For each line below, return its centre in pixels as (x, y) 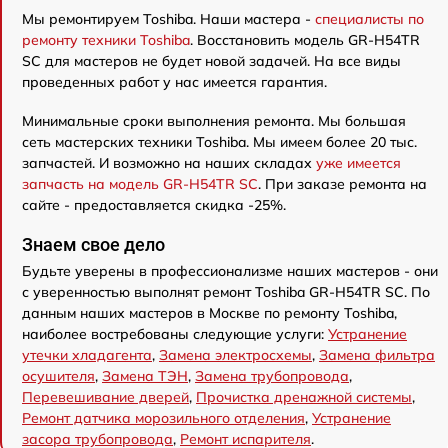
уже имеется (358, 162)
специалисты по (369, 18)
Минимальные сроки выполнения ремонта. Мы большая (214, 120)
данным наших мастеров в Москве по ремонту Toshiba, (209, 312)
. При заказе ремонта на (342, 183)
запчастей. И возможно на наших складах (169, 162)
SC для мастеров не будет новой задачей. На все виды (211, 60)
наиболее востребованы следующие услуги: (175, 333)
